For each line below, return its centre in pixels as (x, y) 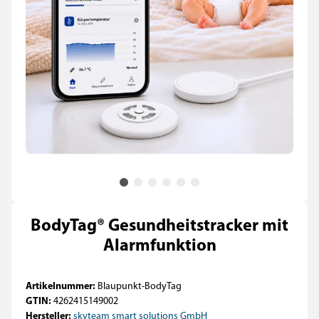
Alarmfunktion (159, 246)
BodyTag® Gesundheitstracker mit (159, 226)
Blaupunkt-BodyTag (140, 287)
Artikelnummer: (62, 287)
